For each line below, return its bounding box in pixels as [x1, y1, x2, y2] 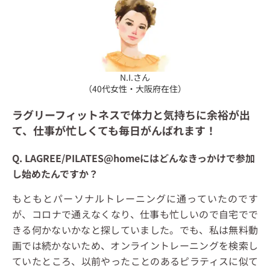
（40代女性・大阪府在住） [84, 82, 186, 95]
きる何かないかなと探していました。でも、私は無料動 [12, 222, 258, 237]
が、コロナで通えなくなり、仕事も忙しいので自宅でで [12, 206, 258, 221]
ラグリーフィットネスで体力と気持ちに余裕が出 [12, 106, 250, 122]
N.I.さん [120, 71, 150, 83]
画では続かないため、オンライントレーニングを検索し [12, 237, 258, 253]
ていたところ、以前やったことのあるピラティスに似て [12, 253, 258, 268]
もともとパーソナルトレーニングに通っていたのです [12, 190, 258, 206]
